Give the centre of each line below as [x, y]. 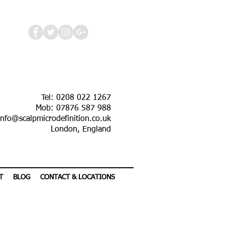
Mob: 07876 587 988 [73, 108]
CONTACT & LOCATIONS [78, 177]
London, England [81, 130]
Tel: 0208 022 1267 [76, 98]
